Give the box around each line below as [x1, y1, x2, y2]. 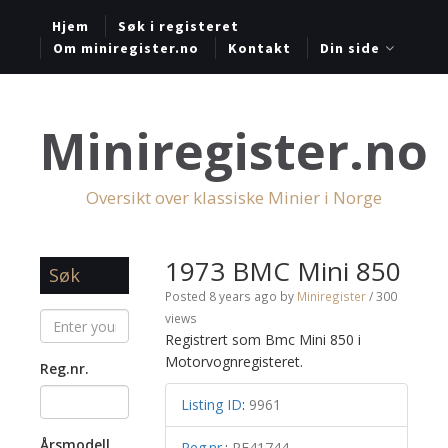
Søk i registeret [118, 17, 239, 35]
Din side [320, 39, 380, 57]
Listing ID [180, 395, 242, 414]
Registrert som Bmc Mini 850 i [164, 330, 361, 349]
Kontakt [228, 39, 291, 57]
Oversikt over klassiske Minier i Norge [86, 186, 382, 209]
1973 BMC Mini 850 [164, 253, 401, 289]
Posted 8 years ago [164, 288, 277, 304]
